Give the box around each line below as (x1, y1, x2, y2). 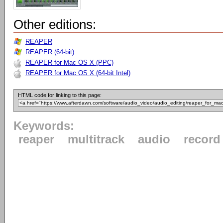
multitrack (68, 133, 124, 146)
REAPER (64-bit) (25, 48, 74, 56)
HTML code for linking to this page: (18, 92, 102, 98)
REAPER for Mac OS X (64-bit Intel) (25, 69, 130, 77)
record (184, 133, 221, 146)
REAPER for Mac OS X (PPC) (25, 59, 113, 66)
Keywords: (13, 119, 74, 132)
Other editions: (13, 17, 96, 32)
